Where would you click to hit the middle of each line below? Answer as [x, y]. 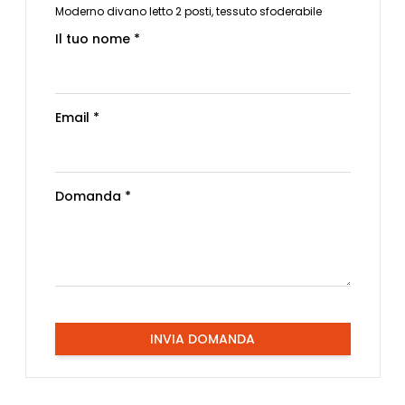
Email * [77, 118]
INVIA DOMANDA [202, 339]
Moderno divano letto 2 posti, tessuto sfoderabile [188, 12]
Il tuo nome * [97, 39]
